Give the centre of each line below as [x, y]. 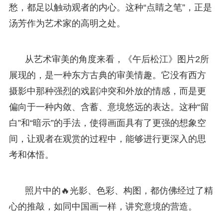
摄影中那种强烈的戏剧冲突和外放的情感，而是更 [107, 91]
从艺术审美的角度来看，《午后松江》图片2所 [117, 59]
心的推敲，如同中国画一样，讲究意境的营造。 [103, 206]
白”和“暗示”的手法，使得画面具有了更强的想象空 [107, 123]
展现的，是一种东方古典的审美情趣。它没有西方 [107, 75]
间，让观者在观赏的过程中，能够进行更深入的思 [107, 139]
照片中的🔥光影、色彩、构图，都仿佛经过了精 [119, 190]
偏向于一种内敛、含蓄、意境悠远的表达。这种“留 [109, 107]
